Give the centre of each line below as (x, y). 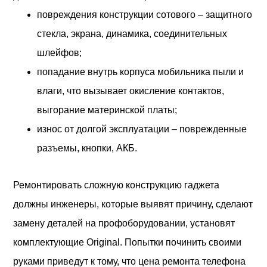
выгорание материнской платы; (107, 110)
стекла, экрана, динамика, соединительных (132, 33)
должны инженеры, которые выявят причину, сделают (133, 204)
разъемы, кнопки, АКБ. (87, 148)
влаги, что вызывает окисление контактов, (131, 91)
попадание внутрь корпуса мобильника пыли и (141, 72)
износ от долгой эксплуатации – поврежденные (142, 129)
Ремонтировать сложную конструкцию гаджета (117, 185)
